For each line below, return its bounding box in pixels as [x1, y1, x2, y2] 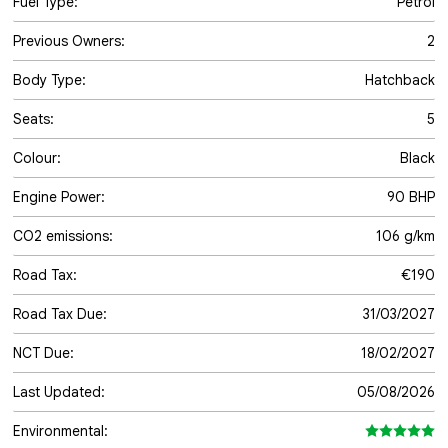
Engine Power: [13, 188, 105, 206]
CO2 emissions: [13, 227, 113, 245]
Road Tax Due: [13, 305, 107, 323]
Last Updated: [13, 383, 105, 401]
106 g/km [376, 227, 435, 245]
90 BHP [387, 188, 435, 206]
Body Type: [13, 71, 86, 89]
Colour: [13, 149, 61, 167]
